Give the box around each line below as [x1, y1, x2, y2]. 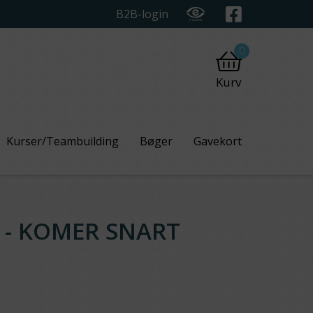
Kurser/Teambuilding [6, 133, 119, 149]
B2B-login [116, 6, 168, 22]
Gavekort [194, 133, 242, 149]
